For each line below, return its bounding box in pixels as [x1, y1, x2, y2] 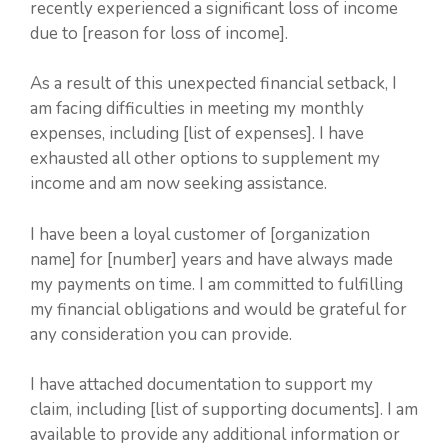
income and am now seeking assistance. [30, 172, 327, 195]
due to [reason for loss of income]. [30, 21, 288, 45]
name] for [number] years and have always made [30, 247, 393, 271]
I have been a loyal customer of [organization [30, 222, 370, 246]
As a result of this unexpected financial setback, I [30, 72, 397, 95]
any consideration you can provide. [30, 322, 292, 346]
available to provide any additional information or [30, 423, 400, 446]
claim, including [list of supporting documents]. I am [30, 398, 418, 421]
